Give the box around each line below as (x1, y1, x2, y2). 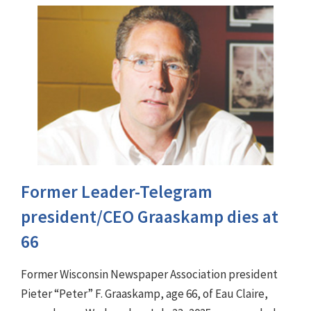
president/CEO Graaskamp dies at (21, 205, 278, 228)
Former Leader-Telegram (21, 180, 212, 203)
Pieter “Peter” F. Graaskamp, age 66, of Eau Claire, (21, 286, 268, 302)
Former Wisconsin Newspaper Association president (21, 267, 278, 283)
